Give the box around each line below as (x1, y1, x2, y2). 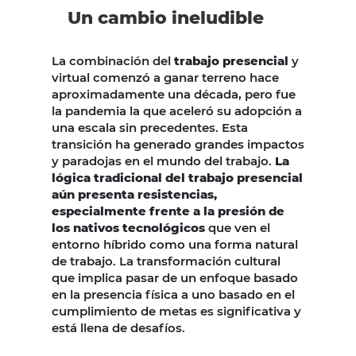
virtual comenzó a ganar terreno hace (52, 70, 279, 86)
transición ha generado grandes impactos (52, 137, 304, 153)
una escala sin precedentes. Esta (52, 120, 248, 136)
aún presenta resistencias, (52, 187, 217, 203)
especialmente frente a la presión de (52, 203, 284, 219)
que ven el (205, 220, 270, 236)
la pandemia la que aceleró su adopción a (52, 103, 302, 119)
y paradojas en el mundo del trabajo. (52, 153, 275, 169)
